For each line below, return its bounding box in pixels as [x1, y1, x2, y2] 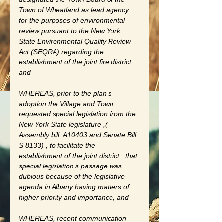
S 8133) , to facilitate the [19, 141, 97, 149]
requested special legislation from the [19, 110, 138, 118]
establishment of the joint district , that [19, 151, 139, 160]
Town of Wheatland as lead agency [19, 5, 131, 14]
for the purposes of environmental [19, 16, 127, 24]
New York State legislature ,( [19, 120, 110, 128]
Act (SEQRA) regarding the [19, 47, 106, 55]
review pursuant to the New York [19, 26, 122, 35]
